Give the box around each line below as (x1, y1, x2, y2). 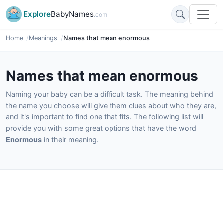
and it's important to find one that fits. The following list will (6, 112, 203, 121)
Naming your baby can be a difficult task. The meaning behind (6, 90, 213, 98)
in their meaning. (42, 135, 99, 144)
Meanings (29, 34, 58, 42)
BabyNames (51, 9, 94, 19)
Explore (23, 9, 51, 19)
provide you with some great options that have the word (6, 124, 196, 132)
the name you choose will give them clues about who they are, (6, 101, 216, 110)
